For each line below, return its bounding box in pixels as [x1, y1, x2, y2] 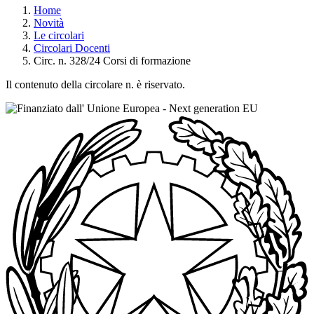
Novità [34, 16, 64, 29]
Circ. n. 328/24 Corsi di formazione [34, 54, 191, 67]
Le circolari [34, 29, 84, 41]
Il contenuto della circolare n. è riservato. [6, 78, 185, 90]
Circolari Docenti [34, 41, 110, 54]
